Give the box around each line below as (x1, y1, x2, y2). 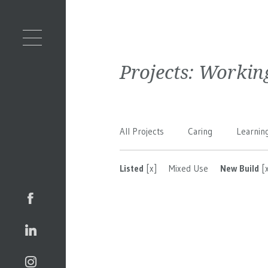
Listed (120, 163, 144, 174)
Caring (188, 126, 212, 137)
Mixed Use (169, 163, 208, 174)
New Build (220, 163, 259, 174)
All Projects (120, 126, 164, 137)
